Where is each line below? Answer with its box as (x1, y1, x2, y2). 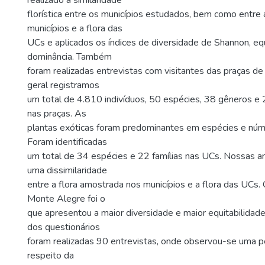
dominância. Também (27, 50, 112, 63)
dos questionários (27, 221, 100, 234)
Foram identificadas (27, 135, 107, 148)
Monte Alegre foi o (27, 192, 105, 205)
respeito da (27, 249, 74, 262)
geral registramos (27, 79, 99, 92)
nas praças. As (27, 107, 86, 120)
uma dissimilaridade (27, 164, 107, 177)
